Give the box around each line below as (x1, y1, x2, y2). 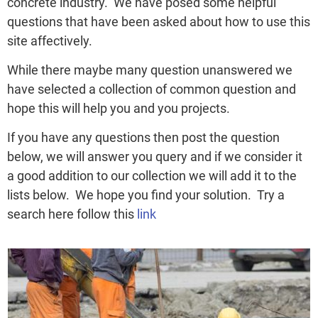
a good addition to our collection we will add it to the (7, 168, 297, 184)
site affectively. (7, 33, 92, 48)
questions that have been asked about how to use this (7, 13, 310, 29)
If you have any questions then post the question (7, 130, 280, 146)
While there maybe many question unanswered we (7, 62, 292, 77)
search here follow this (7, 207, 137, 222)
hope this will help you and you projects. (7, 100, 230, 116)
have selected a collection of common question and (7, 81, 296, 97)
